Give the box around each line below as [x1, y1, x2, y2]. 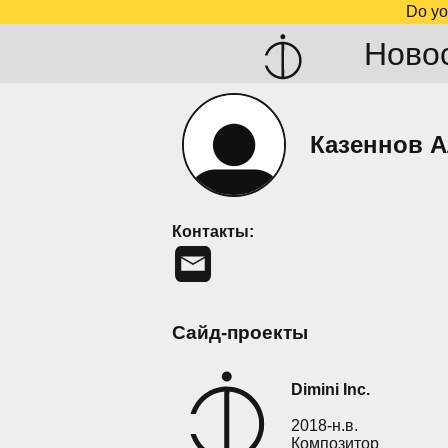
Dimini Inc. [291, 381, 370, 399]
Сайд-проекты [172, 321, 308, 343]
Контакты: [172, 223, 254, 240]
